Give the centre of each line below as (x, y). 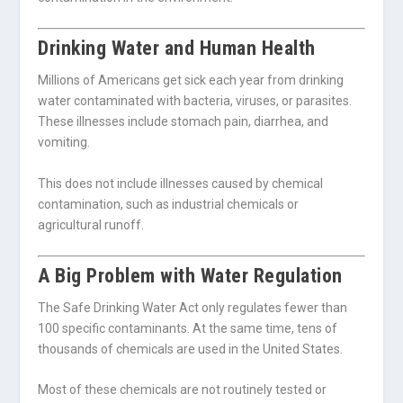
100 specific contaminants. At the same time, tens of (188, 328)
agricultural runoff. (91, 224)
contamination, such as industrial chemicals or (169, 204)
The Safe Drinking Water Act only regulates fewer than (193, 307)
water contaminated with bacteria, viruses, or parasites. (195, 101)
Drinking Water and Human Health (177, 49)
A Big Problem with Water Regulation (190, 275)
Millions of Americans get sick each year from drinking (191, 81)
